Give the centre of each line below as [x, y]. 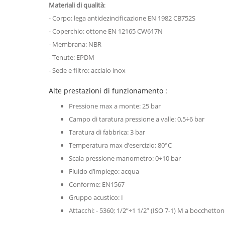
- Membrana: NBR [75, 44]
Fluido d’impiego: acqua [104, 171]
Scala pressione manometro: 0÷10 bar [125, 158]
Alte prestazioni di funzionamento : [108, 90]
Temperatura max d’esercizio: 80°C [120, 145]
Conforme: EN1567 [97, 184]
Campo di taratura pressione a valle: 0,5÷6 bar [137, 119]
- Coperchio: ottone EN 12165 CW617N [106, 31]
